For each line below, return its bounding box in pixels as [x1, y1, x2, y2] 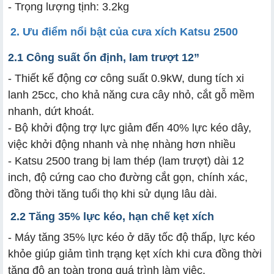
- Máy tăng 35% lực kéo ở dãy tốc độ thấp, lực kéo [8, 231, 255, 243]
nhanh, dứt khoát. [8, 105, 94, 117]
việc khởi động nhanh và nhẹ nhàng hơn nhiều [8, 138, 235, 150]
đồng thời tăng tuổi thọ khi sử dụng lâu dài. [8, 187, 217, 200]
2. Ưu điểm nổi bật [10, 25, 106, 38]
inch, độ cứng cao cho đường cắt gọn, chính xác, [8, 171, 248, 183]
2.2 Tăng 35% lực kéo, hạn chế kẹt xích [10, 210, 214, 223]
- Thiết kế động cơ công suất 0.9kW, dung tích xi [8, 72, 244, 84]
